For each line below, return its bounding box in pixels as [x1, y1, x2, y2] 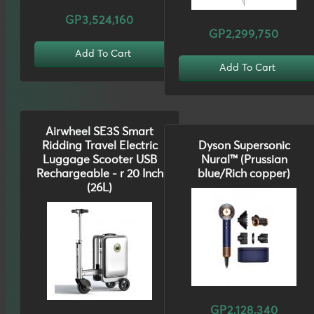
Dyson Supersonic [198, 140, 290, 152]
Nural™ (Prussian [200, 154, 287, 166]
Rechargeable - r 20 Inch [36, 168, 163, 180]
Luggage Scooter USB [42, 154, 157, 166]
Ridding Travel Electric [41, 140, 158, 152]
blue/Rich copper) [198, 168, 290, 180]
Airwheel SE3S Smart [46, 126, 153, 138]
